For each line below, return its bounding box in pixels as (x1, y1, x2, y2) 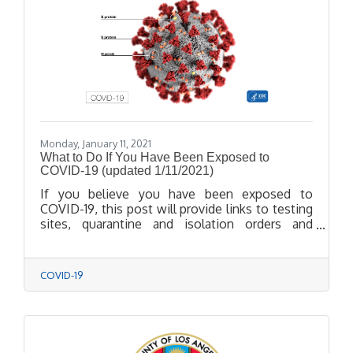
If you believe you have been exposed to (40, 186, 313, 203)
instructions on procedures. (40, 231, 196, 247)
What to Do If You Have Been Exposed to (40, 150, 269, 165)
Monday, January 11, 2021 (40, 137, 151, 150)
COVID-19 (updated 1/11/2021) (40, 164, 214, 178)
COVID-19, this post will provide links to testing (40, 201, 313, 217)
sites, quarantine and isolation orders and (40, 216, 313, 232)
